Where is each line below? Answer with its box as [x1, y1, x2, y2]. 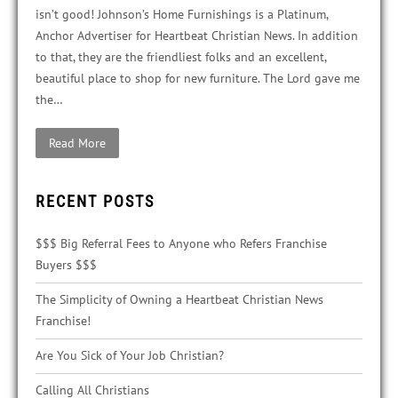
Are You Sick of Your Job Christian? [36, 347, 224, 364]
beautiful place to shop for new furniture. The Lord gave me [36, 70, 360, 87]
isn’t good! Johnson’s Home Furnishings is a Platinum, [36, 6, 328, 23]
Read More [49, 135, 106, 152]
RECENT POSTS [36, 192, 155, 211]
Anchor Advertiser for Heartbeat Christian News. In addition [36, 28, 358, 44]
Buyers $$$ [36, 257, 97, 274]
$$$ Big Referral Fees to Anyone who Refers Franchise [36, 235, 327, 252]
